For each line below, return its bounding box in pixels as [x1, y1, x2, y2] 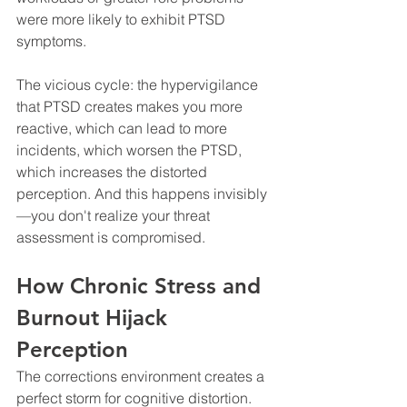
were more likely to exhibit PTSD [16, 9, 229, 28]
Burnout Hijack [16, 303, 174, 331]
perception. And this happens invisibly [16, 184, 267, 203]
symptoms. [16, 31, 86, 50]
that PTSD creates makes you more [16, 96, 246, 115]
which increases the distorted [16, 162, 211, 181]
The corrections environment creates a [16, 366, 268, 385]
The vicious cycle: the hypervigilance [16, 74, 262, 94]
